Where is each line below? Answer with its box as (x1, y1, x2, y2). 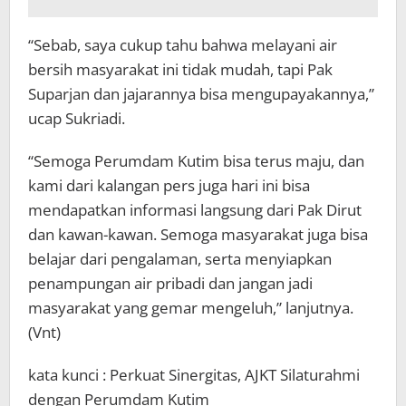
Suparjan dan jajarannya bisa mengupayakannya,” (28, 83, 374, 105)
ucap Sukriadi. (28, 108, 125, 130)
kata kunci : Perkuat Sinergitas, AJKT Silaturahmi (28, 364, 360, 386)
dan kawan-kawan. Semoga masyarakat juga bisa (28, 224, 368, 246)
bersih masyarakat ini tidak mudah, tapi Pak (28, 59, 333, 81)
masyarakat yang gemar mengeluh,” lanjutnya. (28, 297, 353, 319)
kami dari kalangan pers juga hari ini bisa (28, 175, 310, 197)
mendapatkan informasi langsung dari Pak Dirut (28, 199, 362, 221)
